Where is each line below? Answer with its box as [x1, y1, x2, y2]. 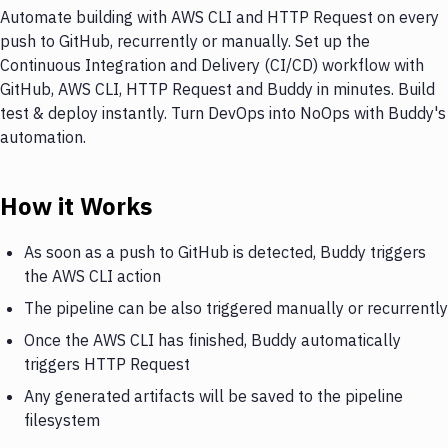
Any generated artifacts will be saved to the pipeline [24, 385, 403, 406]
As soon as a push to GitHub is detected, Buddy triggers [24, 241, 426, 262]
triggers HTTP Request [24, 353, 190, 374]
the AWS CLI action [24, 265, 161, 286]
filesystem [24, 409, 100, 430]
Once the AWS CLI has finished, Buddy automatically [24, 329, 401, 350]
